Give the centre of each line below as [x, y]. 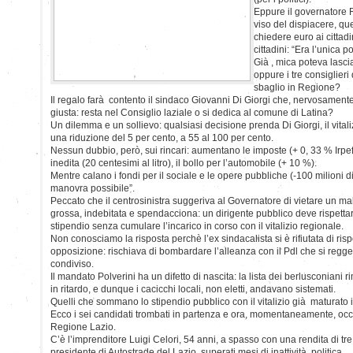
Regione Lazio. [83, 327]
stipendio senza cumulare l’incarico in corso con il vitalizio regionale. [197, 226]
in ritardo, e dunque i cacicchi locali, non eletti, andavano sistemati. [193, 289]
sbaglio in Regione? [297, 87]
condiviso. [72, 264]
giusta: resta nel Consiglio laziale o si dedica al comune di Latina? [192, 112]
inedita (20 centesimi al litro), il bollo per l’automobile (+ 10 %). [184, 163]
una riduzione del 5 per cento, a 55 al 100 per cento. [162, 137]
